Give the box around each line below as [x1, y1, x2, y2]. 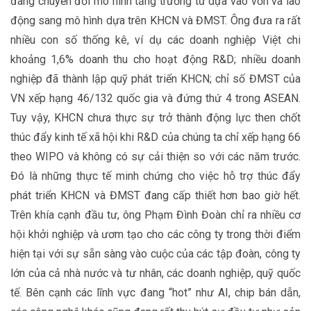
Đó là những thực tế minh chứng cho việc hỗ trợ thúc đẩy [10, 169, 301, 183]
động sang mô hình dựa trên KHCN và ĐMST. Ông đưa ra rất [10, 14, 301, 27]
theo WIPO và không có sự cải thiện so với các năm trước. [10, 150, 301, 163]
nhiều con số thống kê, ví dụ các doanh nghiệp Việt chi [10, 33, 301, 47]
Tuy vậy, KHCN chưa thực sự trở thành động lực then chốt [10, 111, 301, 124]
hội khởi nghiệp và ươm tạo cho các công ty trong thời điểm [10, 228, 301, 241]
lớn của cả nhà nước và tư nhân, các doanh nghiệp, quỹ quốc [10, 267, 301, 280]
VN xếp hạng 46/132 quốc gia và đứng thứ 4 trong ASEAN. [10, 92, 301, 105]
